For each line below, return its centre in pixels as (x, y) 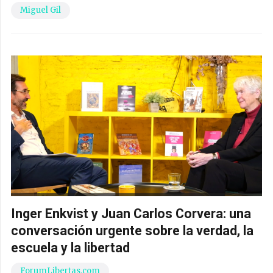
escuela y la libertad (70, 247)
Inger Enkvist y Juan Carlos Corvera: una (131, 213)
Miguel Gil (41, 10)
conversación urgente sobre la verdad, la (132, 230)
